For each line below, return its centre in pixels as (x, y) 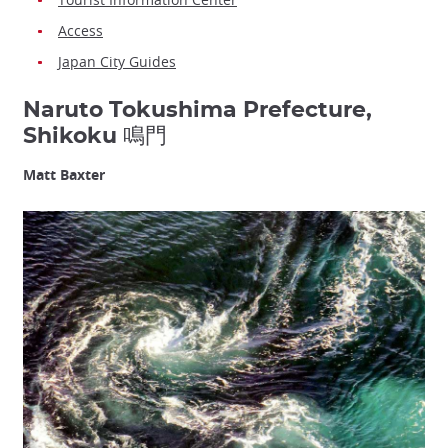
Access (80, 31)
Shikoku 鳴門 (95, 136)
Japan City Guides (117, 62)
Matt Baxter (64, 175)
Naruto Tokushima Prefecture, (197, 110)
